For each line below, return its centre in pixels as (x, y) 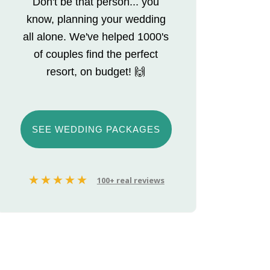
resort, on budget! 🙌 (96, 72)
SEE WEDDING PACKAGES (96, 130)
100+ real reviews (130, 181)
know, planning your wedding (96, 20)
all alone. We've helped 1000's (96, 37)
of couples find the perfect (96, 55)
